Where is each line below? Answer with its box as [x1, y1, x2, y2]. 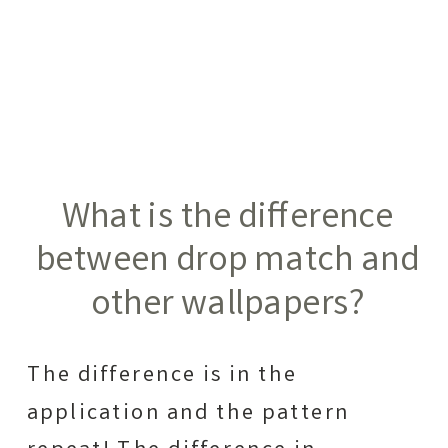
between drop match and [35, 236, 420, 290]
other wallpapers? [91, 280, 364, 334]
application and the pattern [26, 397, 351, 430]
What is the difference [61, 193, 394, 247]
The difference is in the [26, 359, 298, 393]
